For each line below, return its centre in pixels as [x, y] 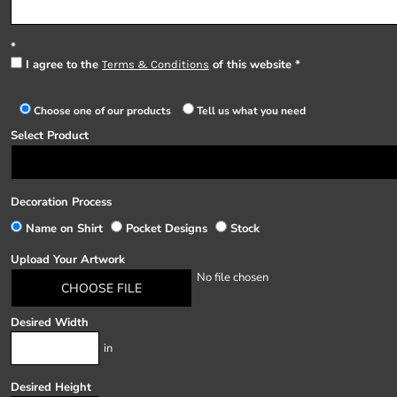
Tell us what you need [250, 111]
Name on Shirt [64, 229]
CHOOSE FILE [101, 289]
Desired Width [50, 323]
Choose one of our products [102, 111]
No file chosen [233, 277]
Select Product [50, 136]
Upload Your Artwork [68, 260]
